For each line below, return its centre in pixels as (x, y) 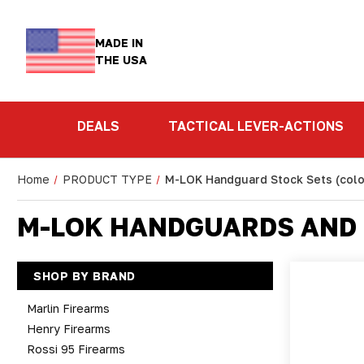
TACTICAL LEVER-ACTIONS (256, 126)
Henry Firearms (69, 329)
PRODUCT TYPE (107, 179)
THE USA (121, 59)
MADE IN (119, 42)
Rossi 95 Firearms (76, 349)
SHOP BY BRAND (84, 276)
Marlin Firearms (68, 308)
